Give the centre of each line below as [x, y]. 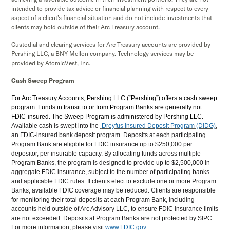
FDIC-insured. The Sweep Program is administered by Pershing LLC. [107, 116]
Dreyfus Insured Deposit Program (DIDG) [158, 126]
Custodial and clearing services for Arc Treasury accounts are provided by [111, 44]
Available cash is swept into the [55, 126]
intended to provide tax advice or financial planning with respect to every [110, 8]
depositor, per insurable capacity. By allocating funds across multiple [106, 153]
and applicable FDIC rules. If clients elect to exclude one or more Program [113, 181]
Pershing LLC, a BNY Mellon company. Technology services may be [102, 53]
